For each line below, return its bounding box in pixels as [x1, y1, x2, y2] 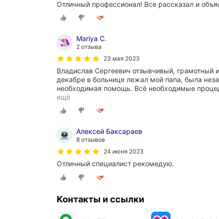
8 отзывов [76, 136, 105, 144]
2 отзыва [76, 43, 102, 51]
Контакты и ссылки [57, 194, 144, 204]
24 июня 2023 [104, 148, 144, 155]
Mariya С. [76, 34, 107, 43]
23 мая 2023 [104, 55, 140, 63]
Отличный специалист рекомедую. [57, 159, 174, 168]
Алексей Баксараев [76, 127, 142, 136]
